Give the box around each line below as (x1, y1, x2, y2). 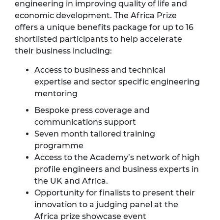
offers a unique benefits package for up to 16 (15, 23, 193, 32)
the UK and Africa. (34, 176, 108, 186)
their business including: (15, 46, 112, 56)
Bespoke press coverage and (34, 106, 150, 115)
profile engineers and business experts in (34, 165, 199, 174)
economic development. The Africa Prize (15, 11, 177, 21)
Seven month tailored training (34, 129, 155, 139)
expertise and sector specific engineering (34, 77, 200, 87)
